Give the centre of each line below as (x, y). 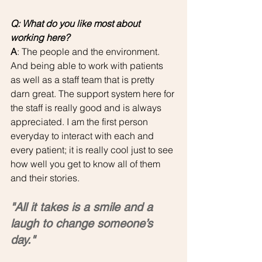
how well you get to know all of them (87, 163)
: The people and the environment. (89, 51)
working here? (40, 37)
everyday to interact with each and (83, 135)
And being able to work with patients (88, 65)
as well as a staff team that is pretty (84, 79)
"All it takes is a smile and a (83, 207)
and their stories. (45, 177)
